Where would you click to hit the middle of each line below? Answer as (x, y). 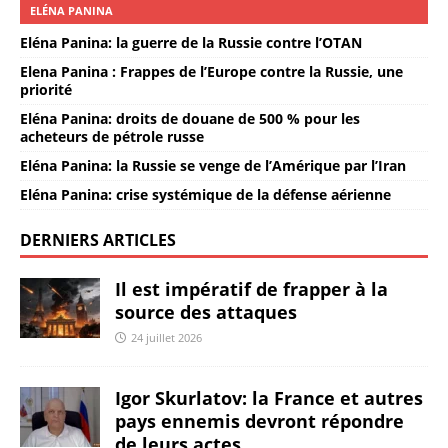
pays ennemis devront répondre (259, 421)
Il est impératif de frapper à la (251, 289)
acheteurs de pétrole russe (112, 137)
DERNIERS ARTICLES (98, 240)
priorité (46, 90)
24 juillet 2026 (166, 338)
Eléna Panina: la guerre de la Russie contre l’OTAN (191, 43)
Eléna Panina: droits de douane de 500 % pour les (190, 119)
